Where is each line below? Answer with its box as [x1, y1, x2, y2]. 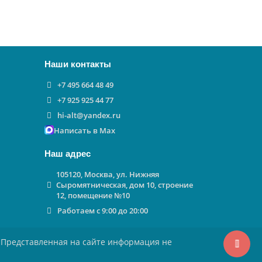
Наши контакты [44, 59, 111, 69]
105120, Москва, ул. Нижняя [56, 169, 159, 180]
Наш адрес [44, 149, 91, 158]
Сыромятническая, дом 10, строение [56, 180, 193, 190]
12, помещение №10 [56, 190, 130, 201]
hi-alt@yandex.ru [57, 110, 120, 120]
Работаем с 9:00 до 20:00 [57, 205, 148, 216]
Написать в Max [54, 125, 115, 136]
